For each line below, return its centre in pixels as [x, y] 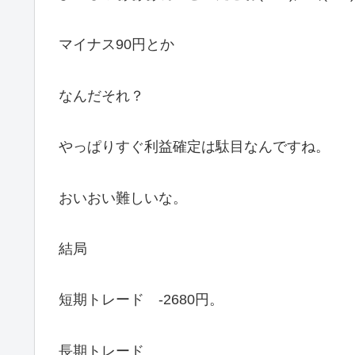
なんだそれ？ [101, 95]
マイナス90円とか [116, 45]
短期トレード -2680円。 [141, 300]
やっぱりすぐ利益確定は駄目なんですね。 [194, 147]
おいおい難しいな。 [123, 198]
